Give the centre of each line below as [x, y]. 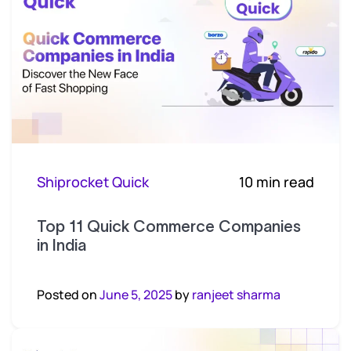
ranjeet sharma [236, 294]
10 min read [277, 181]
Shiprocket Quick [93, 181]
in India [62, 245]
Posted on [68, 294]
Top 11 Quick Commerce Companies [169, 226]
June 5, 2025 [136, 294]
